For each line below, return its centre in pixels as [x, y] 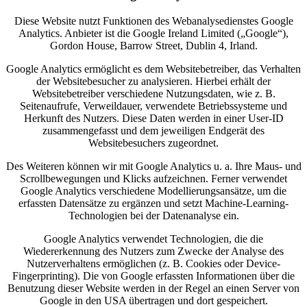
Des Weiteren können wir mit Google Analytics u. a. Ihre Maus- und [153, 166]
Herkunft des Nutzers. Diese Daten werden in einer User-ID [153, 118]
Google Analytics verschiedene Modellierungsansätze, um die [153, 191]
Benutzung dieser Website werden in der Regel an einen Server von [153, 288]
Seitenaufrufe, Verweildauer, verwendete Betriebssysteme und [153, 106]
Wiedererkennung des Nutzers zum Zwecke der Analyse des [153, 251]
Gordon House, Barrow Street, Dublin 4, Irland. [153, 45]
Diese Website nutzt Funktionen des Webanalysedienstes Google [153, 21]
